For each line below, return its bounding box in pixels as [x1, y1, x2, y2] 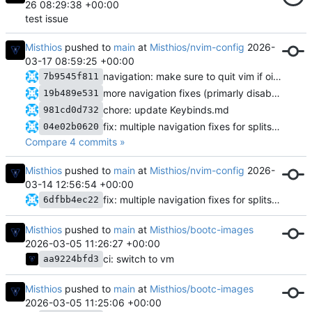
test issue [25, 12, 68, 24]
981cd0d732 [43, 104, 99, 115]
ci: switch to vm [103, 252, 174, 265]
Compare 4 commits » [25, 135, 125, 148]
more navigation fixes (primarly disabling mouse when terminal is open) [272, 86, 280, 99]
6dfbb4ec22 [43, 194, 99, 205]
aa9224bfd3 [43, 253, 99, 264]
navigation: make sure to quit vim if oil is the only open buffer [273, 70, 281, 82]
